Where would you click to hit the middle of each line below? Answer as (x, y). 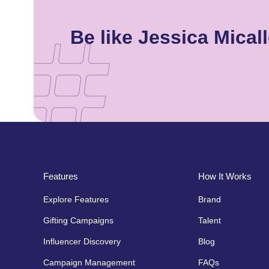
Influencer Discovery (82, 241)
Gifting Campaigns (78, 220)
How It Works (225, 176)
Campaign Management (89, 262)
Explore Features (76, 199)
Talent (209, 220)
